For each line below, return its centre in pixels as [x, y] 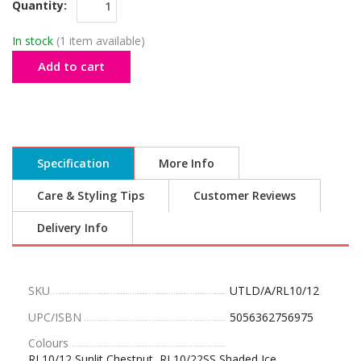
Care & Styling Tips [91, 195]
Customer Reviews [245, 195]
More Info [187, 163]
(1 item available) [101, 40]
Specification [73, 163]
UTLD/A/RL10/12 [274, 290]
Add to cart [71, 66]
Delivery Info [73, 227]
